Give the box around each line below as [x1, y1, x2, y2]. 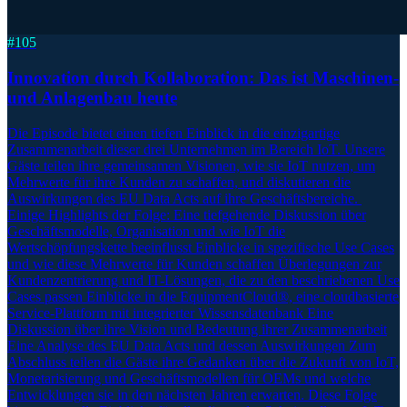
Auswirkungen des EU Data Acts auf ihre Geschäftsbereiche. [7, 190, 362, 206]
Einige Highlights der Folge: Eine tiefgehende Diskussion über [7, 206, 366, 223]
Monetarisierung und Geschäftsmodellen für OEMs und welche [7, 370, 371, 386]
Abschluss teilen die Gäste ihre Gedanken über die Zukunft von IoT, [7, 353, 399, 370]
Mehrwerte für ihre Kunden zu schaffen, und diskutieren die [7, 174, 351, 190]
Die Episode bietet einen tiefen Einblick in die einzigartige [7, 124, 340, 141]
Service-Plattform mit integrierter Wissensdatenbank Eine [7, 304, 333, 321]
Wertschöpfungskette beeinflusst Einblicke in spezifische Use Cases [7, 239, 394, 255]
